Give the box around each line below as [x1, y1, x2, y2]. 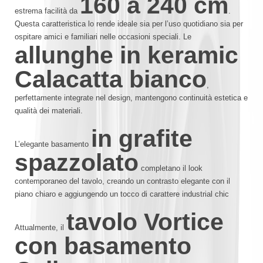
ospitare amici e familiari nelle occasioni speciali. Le [15, 32, 191, 41]
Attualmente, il [15, 222, 66, 232]
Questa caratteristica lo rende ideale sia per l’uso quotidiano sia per [15, 19, 243, 28]
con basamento [15, 232, 191, 259]
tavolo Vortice [66, 208, 224, 235]
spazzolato [15, 149, 139, 176]
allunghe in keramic [15, 41, 238, 69]
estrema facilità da [15, 6, 80, 15]
